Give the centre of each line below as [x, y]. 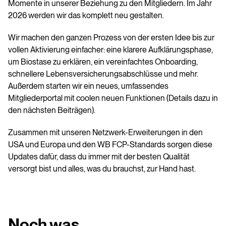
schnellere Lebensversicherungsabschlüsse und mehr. [103, 74]
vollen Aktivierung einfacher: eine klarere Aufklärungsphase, [110, 50]
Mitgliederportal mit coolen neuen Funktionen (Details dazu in [113, 98]
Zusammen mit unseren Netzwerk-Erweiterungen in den [105, 133]
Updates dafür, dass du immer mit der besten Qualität [99, 157]
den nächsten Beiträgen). [52, 110]
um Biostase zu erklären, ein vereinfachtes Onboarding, [103, 62]
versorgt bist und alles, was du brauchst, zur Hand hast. [102, 169]
